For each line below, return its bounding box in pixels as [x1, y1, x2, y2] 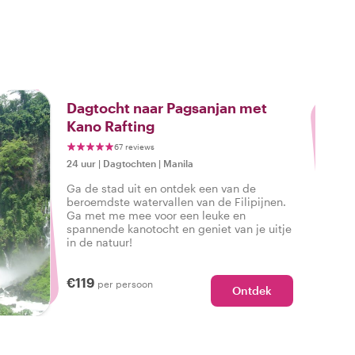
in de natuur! [67, 235, 132, 249]
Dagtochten [103, 158, 156, 169]
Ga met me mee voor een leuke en [67, 208, 246, 222]
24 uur [67, 158, 96, 169]
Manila [163, 158, 193, 169]
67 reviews [114, 142, 155, 151]
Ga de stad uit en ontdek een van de [67, 181, 256, 195]
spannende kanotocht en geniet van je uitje [67, 222, 292, 235]
